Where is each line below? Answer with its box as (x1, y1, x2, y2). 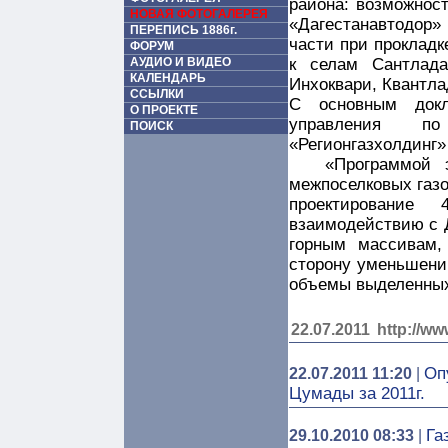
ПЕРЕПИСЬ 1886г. (130, 23, 237, 37)
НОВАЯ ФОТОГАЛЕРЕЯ (130, 7, 268, 21)
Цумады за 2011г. (289, 384, 425, 403)
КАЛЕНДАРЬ (130, 71, 206, 85)
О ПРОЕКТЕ (130, 103, 198, 117)
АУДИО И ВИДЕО (130, 55, 231, 69)
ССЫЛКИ (130, 87, 184, 101)
